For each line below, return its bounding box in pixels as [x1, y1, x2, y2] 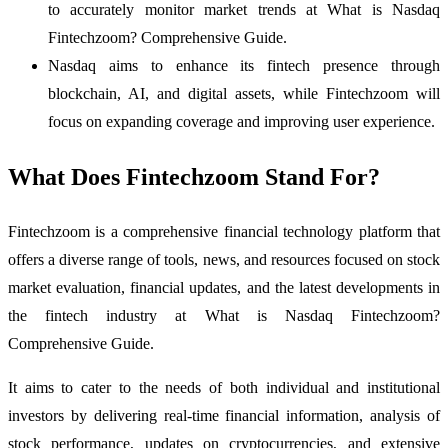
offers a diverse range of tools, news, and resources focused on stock [8, 251, 440, 269]
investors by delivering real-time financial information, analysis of [8, 407, 440, 425]
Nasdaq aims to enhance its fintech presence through [48, 56, 440, 74]
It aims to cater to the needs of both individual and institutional [8, 379, 440, 397]
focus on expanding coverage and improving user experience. [48, 112, 435, 130]
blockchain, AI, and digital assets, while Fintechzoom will [48, 84, 440, 102]
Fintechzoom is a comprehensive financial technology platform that [8, 223, 440, 241]
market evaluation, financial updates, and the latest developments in [8, 279, 440, 297]
